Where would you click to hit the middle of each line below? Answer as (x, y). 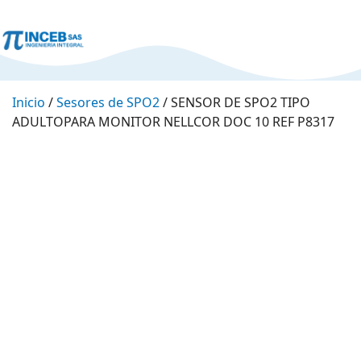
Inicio (29, 102)
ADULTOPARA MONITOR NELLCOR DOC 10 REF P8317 (173, 122)
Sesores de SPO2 (108, 102)
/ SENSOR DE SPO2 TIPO (235, 102)
